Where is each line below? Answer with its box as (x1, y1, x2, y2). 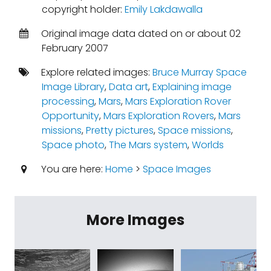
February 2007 (41, 41, 108, 55)
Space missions (157, 123, 231, 137)
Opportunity (41, 109, 99, 123)
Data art (108, 80, 148, 94)
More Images (87, 210, 184, 230)
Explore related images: (38, 65, 152, 79)
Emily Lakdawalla (124, 2, 203, 16)
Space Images (142, 162, 211, 176)
